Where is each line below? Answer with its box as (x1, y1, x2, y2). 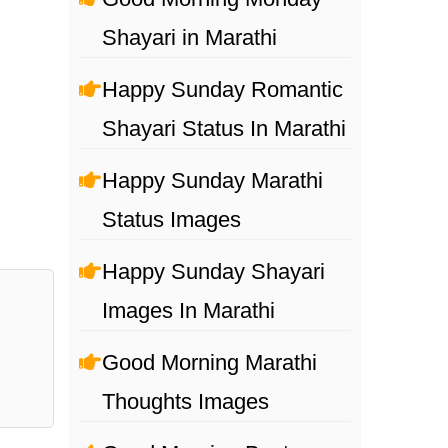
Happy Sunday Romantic (101, 77, 343, 102)
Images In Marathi (101, 298, 275, 323)
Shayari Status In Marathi (101, 116, 346, 141)
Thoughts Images (101, 389, 269, 414)
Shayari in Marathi (101, 25, 277, 50)
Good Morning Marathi (101, 350, 317, 375)
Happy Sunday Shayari (101, 259, 325, 284)
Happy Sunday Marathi (101, 168, 323, 193)
